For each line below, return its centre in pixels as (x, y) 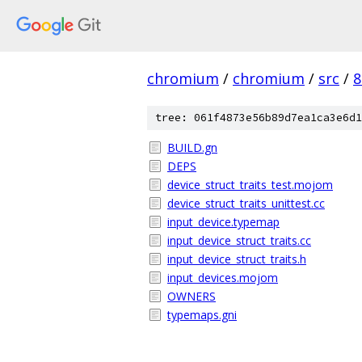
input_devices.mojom (223, 278)
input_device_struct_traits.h (237, 259)
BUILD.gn (192, 147)
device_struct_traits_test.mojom (250, 185)
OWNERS (192, 296)
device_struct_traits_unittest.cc (246, 203)
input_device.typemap (223, 222)
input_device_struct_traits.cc (239, 240)
